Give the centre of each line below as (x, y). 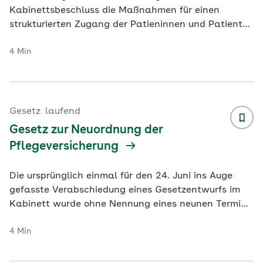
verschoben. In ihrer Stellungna (80, 218)
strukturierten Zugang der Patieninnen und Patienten (131, 25)
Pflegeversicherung (65, 147)
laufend (63, 112)
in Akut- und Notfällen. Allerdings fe (92, 39)
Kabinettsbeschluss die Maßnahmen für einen (114, 11)
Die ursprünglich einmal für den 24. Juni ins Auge (121, 176)
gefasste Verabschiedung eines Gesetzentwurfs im (125, 190)
